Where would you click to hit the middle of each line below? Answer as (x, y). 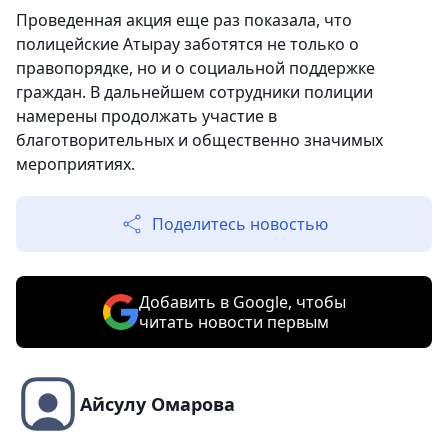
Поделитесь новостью (240, 224)
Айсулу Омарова (157, 404)
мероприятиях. (75, 164)
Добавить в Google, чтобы (242, 302)
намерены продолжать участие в (146, 116)
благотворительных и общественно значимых (199, 140)
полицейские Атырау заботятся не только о (187, 44)
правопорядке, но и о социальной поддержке (195, 68)
